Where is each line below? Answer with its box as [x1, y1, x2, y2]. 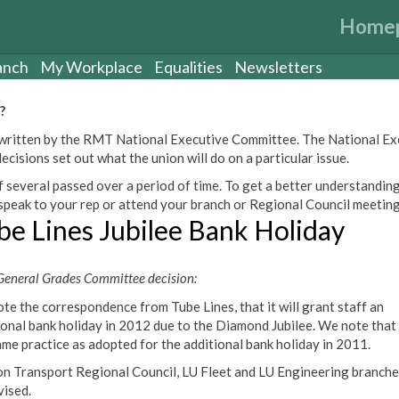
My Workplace [40, 57, 142, 77]
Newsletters [234, 57, 322, 77]
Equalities [154, 57, 223, 77]
